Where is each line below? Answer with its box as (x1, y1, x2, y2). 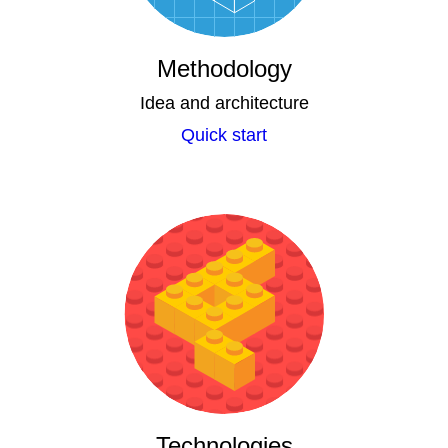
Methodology (156, 55, 292, 82)
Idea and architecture (139, 93, 309, 113)
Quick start (181, 125, 267, 145)
